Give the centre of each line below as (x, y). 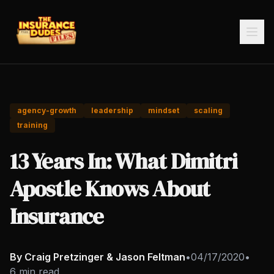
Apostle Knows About (110, 189)
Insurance (57, 216)
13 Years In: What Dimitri (124, 161)
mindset (164, 110)
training (32, 125)
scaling (208, 110)
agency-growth (47, 110)
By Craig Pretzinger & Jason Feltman (98, 257)
